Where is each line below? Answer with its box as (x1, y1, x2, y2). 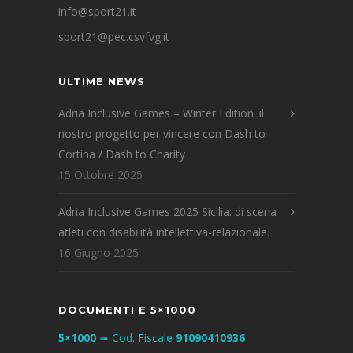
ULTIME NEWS (58, 75, 145, 88)
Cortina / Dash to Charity (58, 147, 185, 162)
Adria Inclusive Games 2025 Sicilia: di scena (58, 204, 277, 220)
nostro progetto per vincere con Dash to (58, 126, 266, 142)
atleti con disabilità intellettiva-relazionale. (58, 225, 269, 240)
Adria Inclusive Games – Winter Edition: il (58, 106, 264, 121)
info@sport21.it (58, 4, 136, 20)
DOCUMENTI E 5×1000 (58, 303, 196, 317)
